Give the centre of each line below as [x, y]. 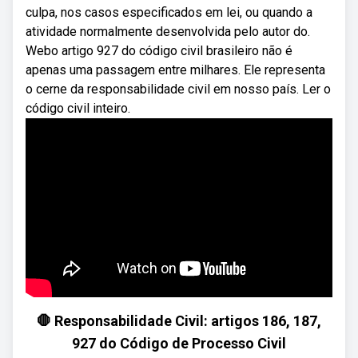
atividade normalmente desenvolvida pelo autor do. [168, 32]
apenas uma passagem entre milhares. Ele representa [175, 70]
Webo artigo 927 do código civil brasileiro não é [159, 51]
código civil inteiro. [78, 108]
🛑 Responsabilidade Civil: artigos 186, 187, [179, 321]
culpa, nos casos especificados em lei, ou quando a [169, 12]
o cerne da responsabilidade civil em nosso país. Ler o [178, 89]
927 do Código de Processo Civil [179, 343]
